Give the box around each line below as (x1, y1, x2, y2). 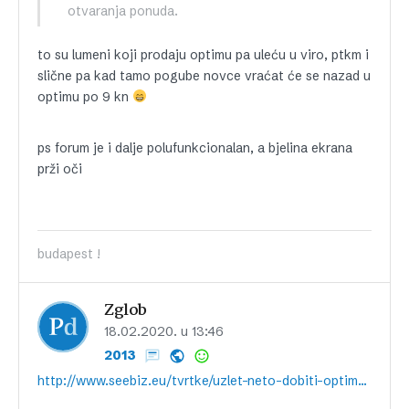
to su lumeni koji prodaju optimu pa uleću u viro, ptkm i (37, 47, 369, 63)
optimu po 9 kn (37, 89, 132, 105)
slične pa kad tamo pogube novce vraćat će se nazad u (37, 68, 371, 84)
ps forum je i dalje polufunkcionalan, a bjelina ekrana (37, 140, 352, 156)
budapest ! (37, 246, 100, 262)
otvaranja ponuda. (68, 3, 178, 19)
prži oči (37, 161, 82, 177)
